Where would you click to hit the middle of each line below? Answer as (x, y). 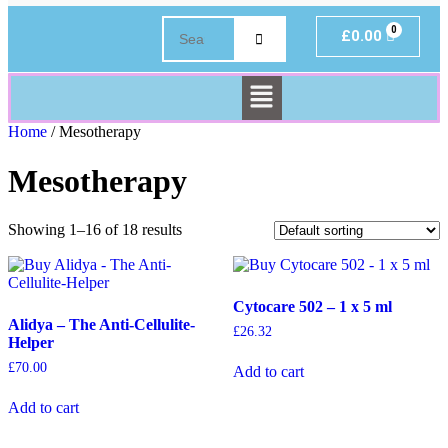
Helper (31, 343)
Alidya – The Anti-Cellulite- (101, 325)
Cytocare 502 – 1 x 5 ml (312, 307)
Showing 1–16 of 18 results (95, 230)
